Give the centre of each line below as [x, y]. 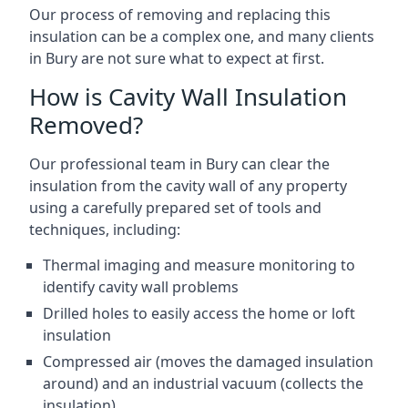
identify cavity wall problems [141, 287]
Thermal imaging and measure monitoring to [199, 265]
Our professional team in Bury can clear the [179, 164]
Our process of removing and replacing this [180, 15]
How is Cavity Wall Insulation [188, 97]
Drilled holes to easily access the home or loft [199, 313]
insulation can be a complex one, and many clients [202, 36]
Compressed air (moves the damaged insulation [208, 362]
